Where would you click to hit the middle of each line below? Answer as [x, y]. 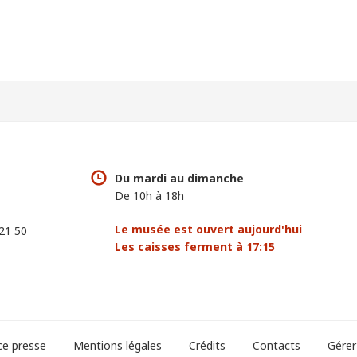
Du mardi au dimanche [179, 178]
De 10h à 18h [149, 196]
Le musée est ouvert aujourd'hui [208, 229]
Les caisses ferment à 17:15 [195, 247]
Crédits [207, 346]
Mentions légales [118, 346]
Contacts [277, 346]
